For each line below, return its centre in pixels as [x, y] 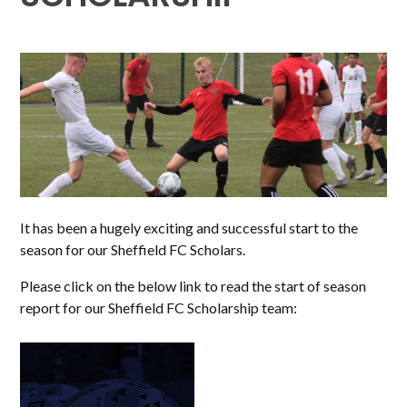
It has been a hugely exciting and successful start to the [189, 227]
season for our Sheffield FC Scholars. [134, 249]
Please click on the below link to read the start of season [194, 285]
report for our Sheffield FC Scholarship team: [160, 307]
